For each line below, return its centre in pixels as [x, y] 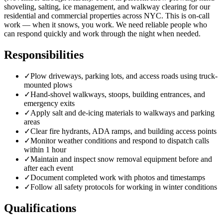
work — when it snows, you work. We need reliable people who [106, 24]
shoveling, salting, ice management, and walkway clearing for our [107, 6]
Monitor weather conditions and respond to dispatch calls [120, 141]
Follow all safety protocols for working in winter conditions [124, 187]
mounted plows [48, 85]
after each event [49, 168]
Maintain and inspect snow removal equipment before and [121, 159]
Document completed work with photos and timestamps [118, 178]
